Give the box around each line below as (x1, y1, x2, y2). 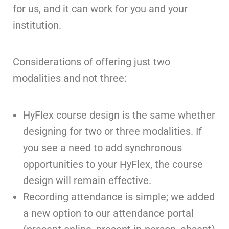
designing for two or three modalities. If (23, 125, 202, 138)
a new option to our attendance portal (23, 207, 194, 219)
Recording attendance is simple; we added (23, 191, 215, 203)
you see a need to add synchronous (23, 142, 182, 154)
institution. (13, 19, 61, 31)
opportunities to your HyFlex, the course (23, 158, 203, 170)
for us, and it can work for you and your (13, 3, 188, 15)
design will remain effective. (23, 174, 151, 187)
